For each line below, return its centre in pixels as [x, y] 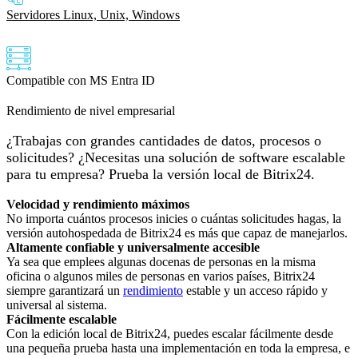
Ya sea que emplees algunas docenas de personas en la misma [161, 261]
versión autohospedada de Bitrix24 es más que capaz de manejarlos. [177, 233]
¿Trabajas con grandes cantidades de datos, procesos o [164, 140]
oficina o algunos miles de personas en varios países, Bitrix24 [161, 276]
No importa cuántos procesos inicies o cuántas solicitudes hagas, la [174, 218]
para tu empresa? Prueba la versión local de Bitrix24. [161, 174]
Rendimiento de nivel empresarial [91, 110]
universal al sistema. [57, 304]
